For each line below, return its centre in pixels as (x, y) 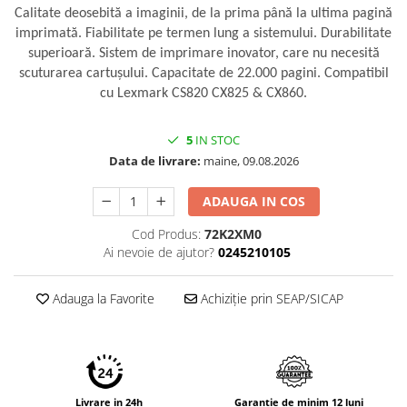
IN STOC (216, 140)
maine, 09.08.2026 (249, 161)
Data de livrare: (154, 161)
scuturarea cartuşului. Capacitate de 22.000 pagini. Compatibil (203, 74)
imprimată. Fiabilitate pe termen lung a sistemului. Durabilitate (203, 34)
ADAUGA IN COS (254, 202)
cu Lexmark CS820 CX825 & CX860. (203, 94)
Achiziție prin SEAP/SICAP (270, 299)
